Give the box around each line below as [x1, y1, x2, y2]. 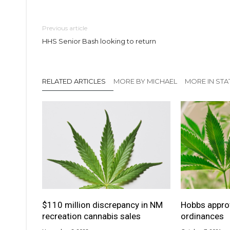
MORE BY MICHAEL [113, 76, 177, 85]
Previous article [42, 24, 87, 32]
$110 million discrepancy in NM [42, 200, 163, 210]
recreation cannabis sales [42, 211, 141, 222]
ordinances [180, 211, 224, 222]
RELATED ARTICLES [42, 76, 106, 85]
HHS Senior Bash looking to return [42, 36, 156, 45]
